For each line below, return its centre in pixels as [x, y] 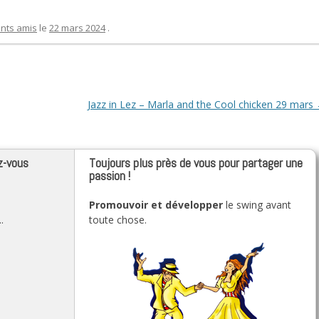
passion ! [110, 176]
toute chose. [118, 220]
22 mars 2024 [77, 28]
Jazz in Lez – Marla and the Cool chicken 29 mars [202, 104]
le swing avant [257, 205]
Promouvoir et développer [156, 205]
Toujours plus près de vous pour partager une [196, 163]
